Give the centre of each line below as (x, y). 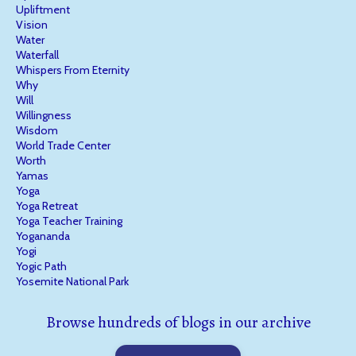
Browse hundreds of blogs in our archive (178, 322)
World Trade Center (63, 145)
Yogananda (43, 236)
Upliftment (43, 9)
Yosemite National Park (72, 281)
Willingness (44, 115)
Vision (32, 24)
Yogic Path (41, 266)
